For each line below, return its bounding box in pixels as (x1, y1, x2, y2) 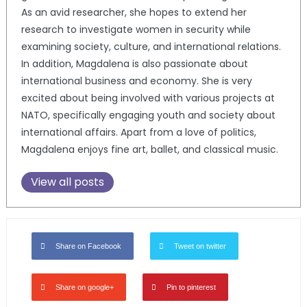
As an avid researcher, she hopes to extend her (21, 5, 247, 20)
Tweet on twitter (173, 242, 226, 251)
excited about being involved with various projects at (21, 91, 275, 106)
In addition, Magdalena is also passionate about (21, 57, 248, 71)
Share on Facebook (55, 242, 121, 251)
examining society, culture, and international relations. (21, 40, 281, 54)
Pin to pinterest (166, 283, 216, 292)
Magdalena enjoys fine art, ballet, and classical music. (21, 143, 278, 157)
